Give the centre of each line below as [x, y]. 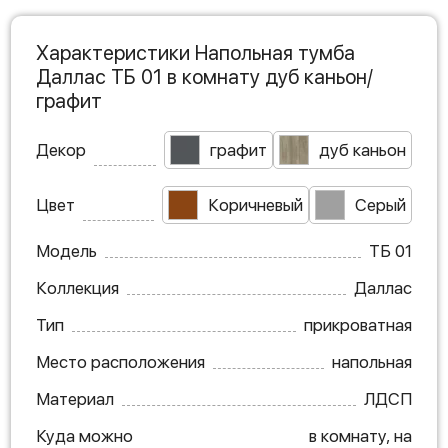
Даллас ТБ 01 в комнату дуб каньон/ [204, 77]
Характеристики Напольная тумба [195, 53]
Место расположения [120, 362]
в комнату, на [360, 436]
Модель [66, 251]
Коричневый [255, 205]
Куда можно [84, 436]
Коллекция [77, 288]
